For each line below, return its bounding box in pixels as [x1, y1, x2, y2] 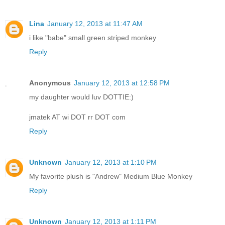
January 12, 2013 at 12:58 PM [74, 78, 170, 87]
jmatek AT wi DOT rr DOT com [29, 113, 126, 121]
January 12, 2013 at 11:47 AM [47, 19, 143, 28]
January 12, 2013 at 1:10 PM [65, 158, 157, 166]
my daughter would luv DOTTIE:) [29, 92, 134, 101]
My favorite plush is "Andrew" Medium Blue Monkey [29, 172, 192, 180]
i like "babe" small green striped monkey [29, 33, 156, 42]
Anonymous [29, 78, 71, 87]
